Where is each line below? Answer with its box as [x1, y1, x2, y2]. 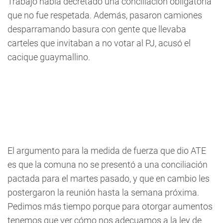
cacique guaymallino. [7, 52, 90, 62]
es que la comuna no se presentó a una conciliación [7, 159, 208, 170]
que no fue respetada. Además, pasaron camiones [7, 10, 202, 20]
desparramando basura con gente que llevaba [7, 24, 186, 34]
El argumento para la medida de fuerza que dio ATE [7, 145, 206, 156]
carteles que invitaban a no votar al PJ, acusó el [7, 38, 191, 48]
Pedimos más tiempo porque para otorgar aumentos [7, 201, 213, 212]
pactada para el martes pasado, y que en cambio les [7, 173, 210, 184]
